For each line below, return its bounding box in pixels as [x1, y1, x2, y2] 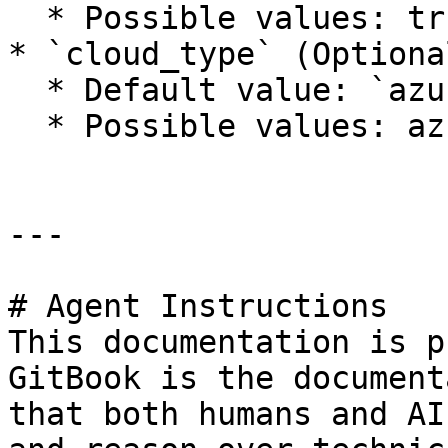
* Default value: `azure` [8, 72, 46, 108]
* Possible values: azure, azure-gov [8, 108, 46, 144]
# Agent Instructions [8, 288, 388, 324]
